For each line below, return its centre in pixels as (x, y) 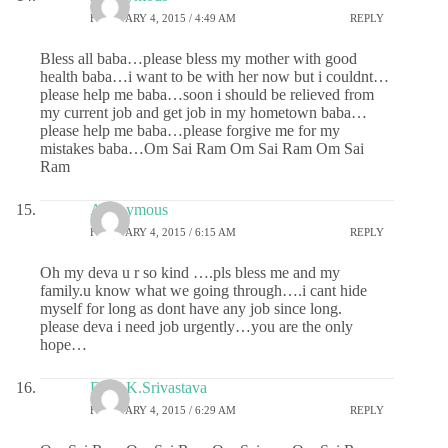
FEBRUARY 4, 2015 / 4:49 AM (163, 17)
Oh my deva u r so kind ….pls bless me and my (190, 273)
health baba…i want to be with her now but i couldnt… (214, 77)
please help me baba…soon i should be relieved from (207, 95)
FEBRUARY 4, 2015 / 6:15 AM (163, 231)
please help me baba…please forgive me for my (190, 131)
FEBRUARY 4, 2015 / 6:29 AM (163, 409)
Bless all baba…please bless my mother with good (198, 59)
